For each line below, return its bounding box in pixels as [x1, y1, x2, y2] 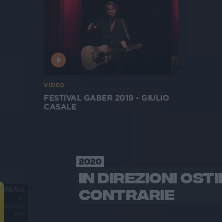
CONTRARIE [78, 184, 175, 202]
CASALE [44, 102, 76, 111]
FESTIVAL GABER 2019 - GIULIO [44, 93, 169, 102]
